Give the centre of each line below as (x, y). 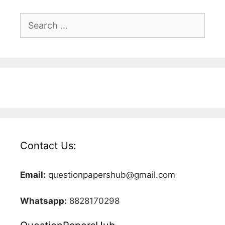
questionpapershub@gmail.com (110, 175)
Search (34, 19)
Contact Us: (48, 145)
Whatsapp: (43, 201)
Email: (33, 175)
